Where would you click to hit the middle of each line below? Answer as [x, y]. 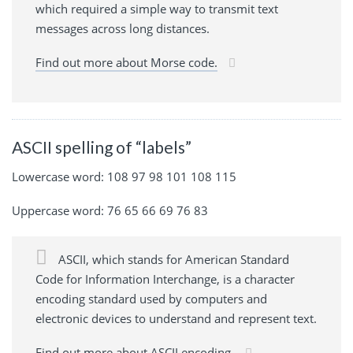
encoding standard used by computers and [151, 299]
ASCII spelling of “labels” [102, 147]
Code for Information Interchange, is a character [165, 279]
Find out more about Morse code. [126, 62]
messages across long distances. [123, 28]
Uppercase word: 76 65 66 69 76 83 [110, 211]
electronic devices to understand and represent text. [176, 319]
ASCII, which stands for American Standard [172, 260]
